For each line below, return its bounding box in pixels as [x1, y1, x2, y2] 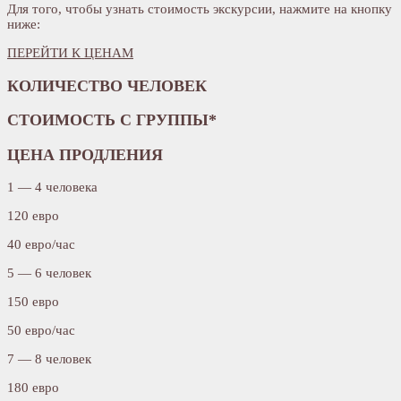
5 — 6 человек [7, 266, 91, 281]
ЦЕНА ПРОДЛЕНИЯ [7, 145, 163, 164]
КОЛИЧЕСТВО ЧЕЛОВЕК [7, 76, 207, 95]
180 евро [7, 380, 59, 396]
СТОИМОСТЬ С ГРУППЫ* [7, 111, 217, 130]
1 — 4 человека [7, 180, 98, 195]
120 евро [7, 209, 59, 224]
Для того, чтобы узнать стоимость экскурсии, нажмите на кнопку [7, 2, 392, 17]
